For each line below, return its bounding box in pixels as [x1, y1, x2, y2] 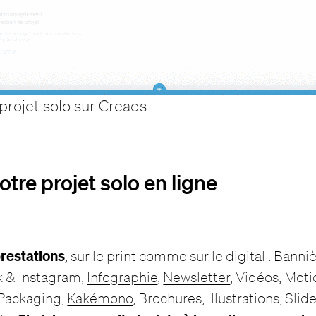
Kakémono [67, 290, 133, 307]
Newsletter [163, 269, 231, 286]
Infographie [87, 269, 158, 286]
